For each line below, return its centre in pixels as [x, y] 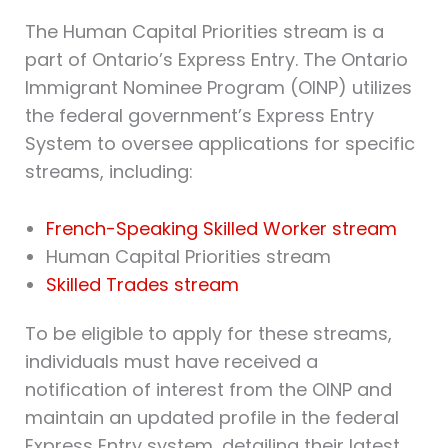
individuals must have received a [171, 361]
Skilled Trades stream [142, 284]
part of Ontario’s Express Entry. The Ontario [216, 60]
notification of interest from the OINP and [208, 389]
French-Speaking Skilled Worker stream [221, 228]
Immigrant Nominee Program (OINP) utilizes [218, 88]
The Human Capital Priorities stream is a [204, 32]
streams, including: [108, 172]
